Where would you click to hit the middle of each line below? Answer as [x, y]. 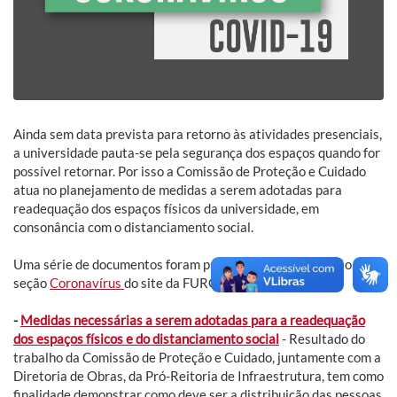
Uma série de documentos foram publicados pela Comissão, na [192, 265]
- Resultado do [322, 339]
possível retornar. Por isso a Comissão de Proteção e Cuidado [190, 171]
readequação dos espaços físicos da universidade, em [166, 209]
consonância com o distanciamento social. [133, 227]
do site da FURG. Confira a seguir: [222, 283]
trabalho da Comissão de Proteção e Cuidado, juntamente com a [197, 358]
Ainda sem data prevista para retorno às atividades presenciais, [198, 134]
